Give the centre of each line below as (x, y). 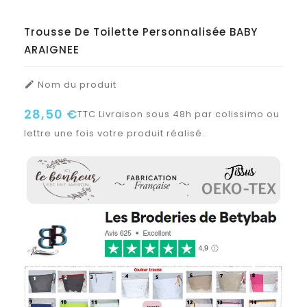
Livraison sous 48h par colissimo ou (189, 114)
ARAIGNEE (52, 49)
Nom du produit (76, 84)
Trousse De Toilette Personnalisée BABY (141, 32)
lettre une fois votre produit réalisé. (114, 133)
